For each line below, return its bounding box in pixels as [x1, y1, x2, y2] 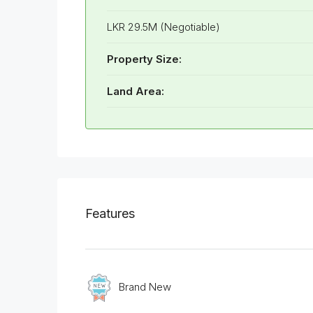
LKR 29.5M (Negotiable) [107, 20, 220, 34]
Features [85, 206, 135, 221]
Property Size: [107, 52, 182, 66]
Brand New [119, 280, 171, 294]
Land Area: [107, 85, 164, 99]
